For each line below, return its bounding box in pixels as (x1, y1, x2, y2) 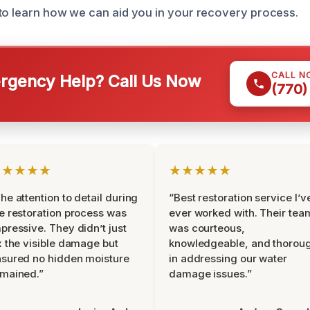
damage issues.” (169, 267, 252, 280)
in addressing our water (169, 252, 288, 265)
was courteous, (169, 221, 245, 235)
